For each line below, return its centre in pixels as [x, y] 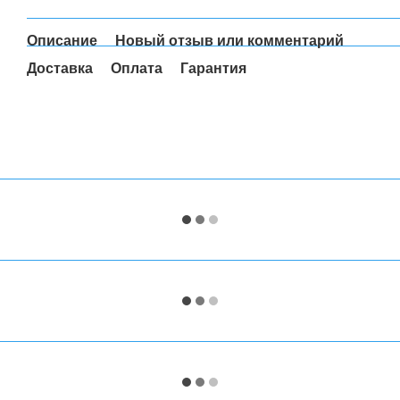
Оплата [137, 68]
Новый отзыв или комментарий [229, 41]
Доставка [60, 68]
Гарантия [213, 68]
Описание [62, 41]
